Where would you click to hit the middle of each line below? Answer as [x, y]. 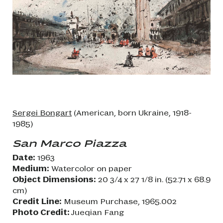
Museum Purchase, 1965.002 [119, 201]
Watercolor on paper [91, 168]
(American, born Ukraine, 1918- [132, 112]
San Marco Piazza [69, 143]
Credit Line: [37, 201]
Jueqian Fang [97, 212]
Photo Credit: [41, 212]
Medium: [31, 168]
